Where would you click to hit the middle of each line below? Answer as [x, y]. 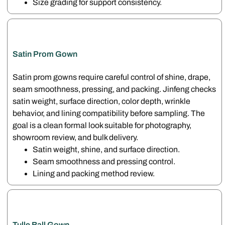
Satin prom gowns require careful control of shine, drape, [112, 77]
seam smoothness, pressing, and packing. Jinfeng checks [115, 89]
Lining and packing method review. [94, 173]
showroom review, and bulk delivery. [76, 137]
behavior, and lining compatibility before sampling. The [109, 113]
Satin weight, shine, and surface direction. [106, 149]
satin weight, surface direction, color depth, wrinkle [102, 101]
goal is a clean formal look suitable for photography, [102, 125]
